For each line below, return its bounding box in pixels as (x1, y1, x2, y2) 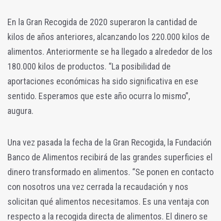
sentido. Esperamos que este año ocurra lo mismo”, (7, 91, 190, 102)
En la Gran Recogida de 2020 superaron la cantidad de (7, 17, 197, 28)
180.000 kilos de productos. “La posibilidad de (7, 61, 171, 72)
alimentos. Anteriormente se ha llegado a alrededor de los (7, 46, 213, 57)
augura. (7, 106, 34, 116)
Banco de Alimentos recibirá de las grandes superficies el (7, 152, 213, 163)
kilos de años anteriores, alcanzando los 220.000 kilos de (7, 32, 210, 42)
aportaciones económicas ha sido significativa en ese (7, 76, 198, 87)
